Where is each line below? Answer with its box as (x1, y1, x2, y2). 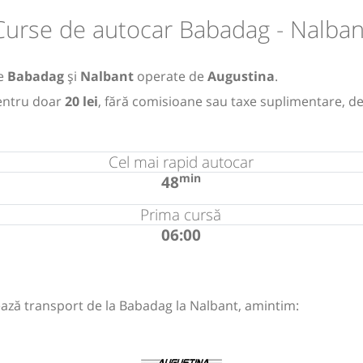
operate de (134, 66, 207, 85)
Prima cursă (140, 203, 222, 225)
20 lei (65, 92, 98, 110)
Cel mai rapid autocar (108, 150, 254, 173)
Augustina (207, 66, 275, 85)
